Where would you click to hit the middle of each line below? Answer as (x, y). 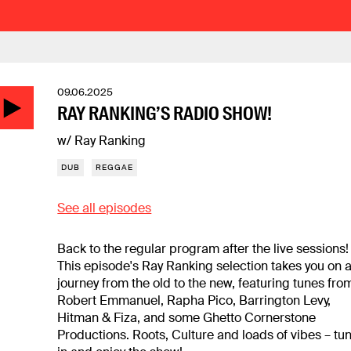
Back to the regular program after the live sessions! (203, 249)
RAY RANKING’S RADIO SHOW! (165, 113)
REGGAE (115, 167)
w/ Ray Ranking (102, 141)
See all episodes (105, 208)
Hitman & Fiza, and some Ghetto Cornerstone (187, 318)
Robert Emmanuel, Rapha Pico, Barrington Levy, (194, 300)
